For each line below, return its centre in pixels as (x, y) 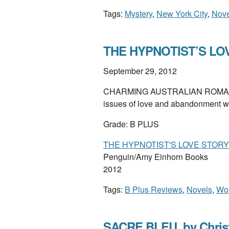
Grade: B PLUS (131, 124)
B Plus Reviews (154, 189)
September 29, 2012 (140, 71)
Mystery (139, 14)
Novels (199, 189)
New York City (182, 14)
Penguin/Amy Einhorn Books (156, 157)
